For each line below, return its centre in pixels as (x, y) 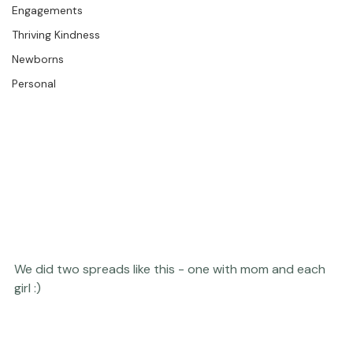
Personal (34, 118)
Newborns (38, 94)
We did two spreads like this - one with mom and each (171, 304)
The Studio (40, 20)
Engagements (47, 45)
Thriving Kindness (56, 69)
